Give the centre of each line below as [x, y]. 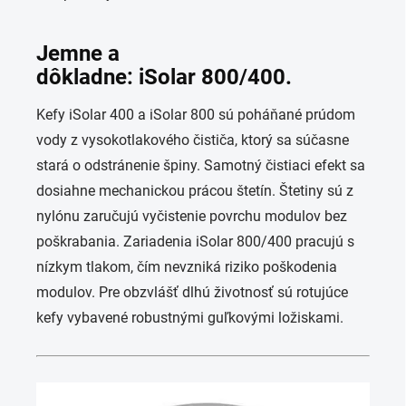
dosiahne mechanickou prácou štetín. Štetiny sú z [195, 191]
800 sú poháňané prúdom [273, 115]
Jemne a [78, 53]
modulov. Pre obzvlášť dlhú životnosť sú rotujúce [192, 292]
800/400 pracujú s [295, 242]
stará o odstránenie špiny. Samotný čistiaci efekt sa [201, 165]
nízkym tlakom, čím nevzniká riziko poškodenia [187, 267]
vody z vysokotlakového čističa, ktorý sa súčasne [193, 140]
